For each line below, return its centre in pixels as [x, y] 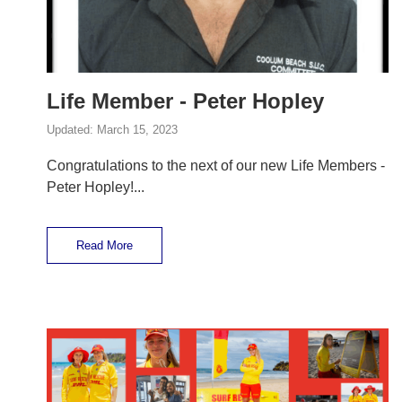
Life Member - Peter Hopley [185, 101]
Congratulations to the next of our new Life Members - [216, 166]
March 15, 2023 [137, 130]
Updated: [72, 130]
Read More [105, 246]
